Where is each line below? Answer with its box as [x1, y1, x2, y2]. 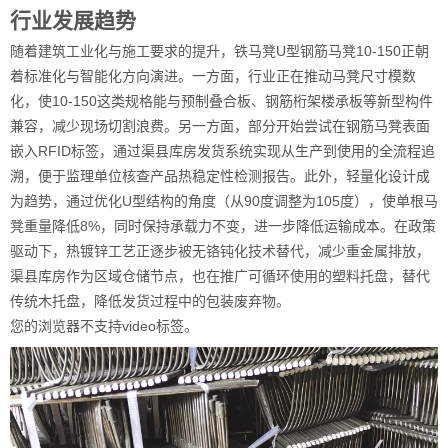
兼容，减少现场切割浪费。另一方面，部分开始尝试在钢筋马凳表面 [10, 118, 430, 134]
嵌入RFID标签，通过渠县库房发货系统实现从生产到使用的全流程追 [10, 143, 435, 159]
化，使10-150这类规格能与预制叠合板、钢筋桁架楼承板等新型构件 [10, 93, 433, 109]
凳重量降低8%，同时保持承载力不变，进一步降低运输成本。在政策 [10, 218, 436, 234]
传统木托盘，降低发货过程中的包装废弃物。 [10, 293, 290, 309]
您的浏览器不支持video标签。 [10, 318, 198, 334]
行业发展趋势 [10, 9, 136, 32]
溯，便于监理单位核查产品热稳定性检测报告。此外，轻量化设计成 [10, 168, 430, 184]
